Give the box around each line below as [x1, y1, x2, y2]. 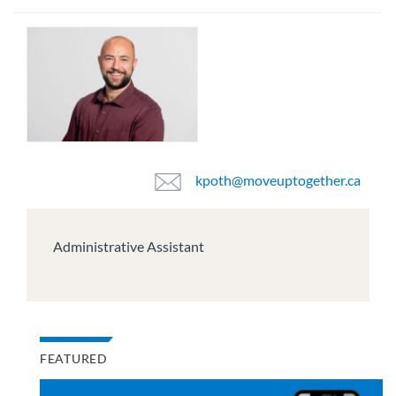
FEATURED [40, 351, 108, 367]
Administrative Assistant [53, 238, 204, 255]
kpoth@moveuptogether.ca [195, 171, 361, 189]
